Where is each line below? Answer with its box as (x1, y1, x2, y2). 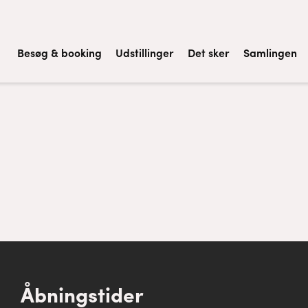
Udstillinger (115, 45, 174, 60)
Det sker (188, 45, 230, 60)
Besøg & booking (17, 45, 102, 60)
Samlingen (243, 45, 297, 60)
